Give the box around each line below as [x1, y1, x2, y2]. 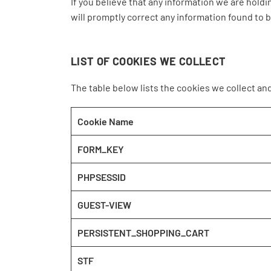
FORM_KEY [77, 143, 124, 155]
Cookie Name [77, 116, 134, 127]
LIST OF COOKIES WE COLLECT [71, 54, 226, 68]
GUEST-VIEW [77, 199, 131, 211]
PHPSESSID [77, 171, 126, 183]
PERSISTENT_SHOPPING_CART [77, 227, 209, 238]
